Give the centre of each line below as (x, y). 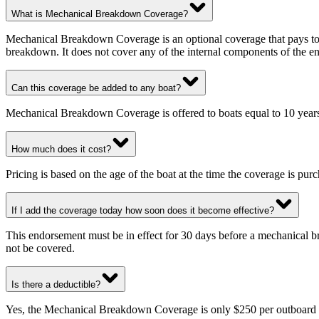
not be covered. (40, 249)
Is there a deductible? (56, 285)
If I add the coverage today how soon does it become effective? (143, 211)
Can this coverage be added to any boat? (96, 88)
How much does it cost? (61, 150)
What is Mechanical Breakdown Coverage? (100, 14)
